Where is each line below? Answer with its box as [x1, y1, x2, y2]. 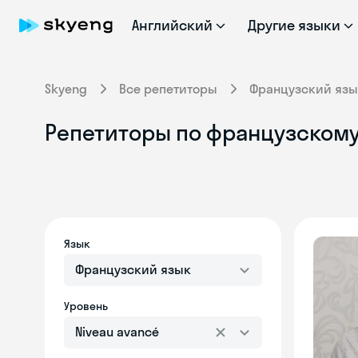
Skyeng [45, 81, 87, 97]
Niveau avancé [75, 324, 159, 340]
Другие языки [247, 16, 341, 34]
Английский [132, 16, 213, 34]
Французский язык [75, 261, 191, 277]
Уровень [64, 299, 108, 313]
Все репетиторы [119, 81, 217, 97]
